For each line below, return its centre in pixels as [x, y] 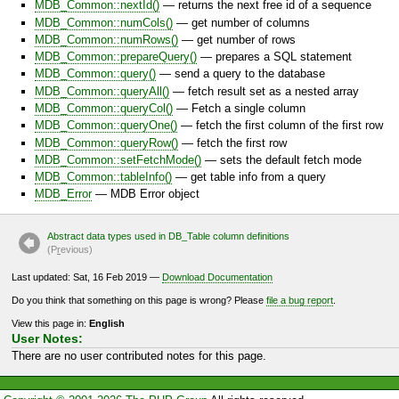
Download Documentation [217, 277]
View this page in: [50, 323]
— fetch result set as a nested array [264, 91]
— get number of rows [237, 39]
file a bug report [300, 300]
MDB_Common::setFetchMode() [118, 159]
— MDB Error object [146, 194]
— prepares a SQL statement [274, 57]
